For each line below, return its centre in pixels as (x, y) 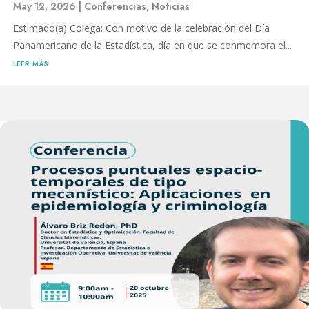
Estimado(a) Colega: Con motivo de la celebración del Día (141, 28)
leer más (31, 63)
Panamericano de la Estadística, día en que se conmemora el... (152, 46)
